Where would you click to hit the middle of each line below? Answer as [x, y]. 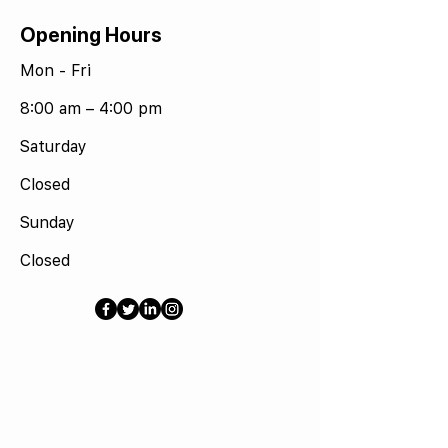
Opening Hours [91, 35]
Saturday [53, 146]
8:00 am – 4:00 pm [91, 108]
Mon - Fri [55, 70]
